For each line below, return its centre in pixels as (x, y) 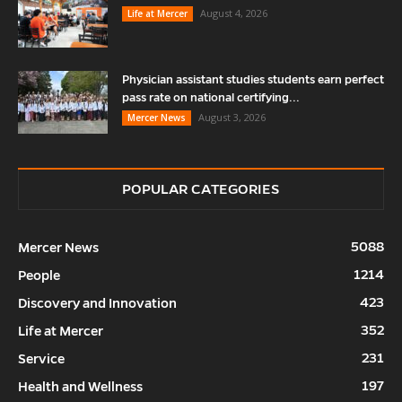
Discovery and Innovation (97, 303)
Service (41, 358)
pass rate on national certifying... (211, 97)
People (39, 275)
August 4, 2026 (234, 13)
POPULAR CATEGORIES (201, 188)
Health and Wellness (80, 386)
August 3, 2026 (232, 117)
